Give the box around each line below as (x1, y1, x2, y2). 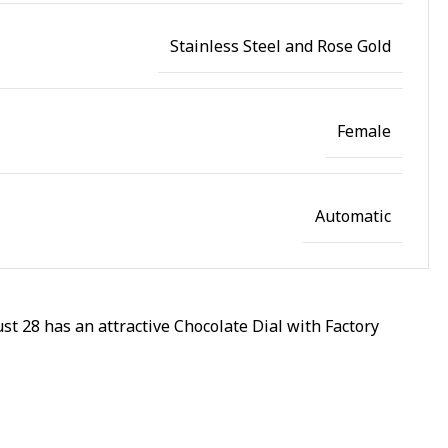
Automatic (315, 204, 391, 227)
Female (337, 119, 391, 142)
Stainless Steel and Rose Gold (170, 34, 391, 57)
